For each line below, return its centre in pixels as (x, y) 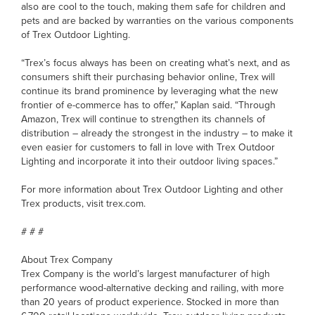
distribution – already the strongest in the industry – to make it (157, 133)
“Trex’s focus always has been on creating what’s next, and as (156, 62)
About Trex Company (67, 259)
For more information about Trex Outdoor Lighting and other (152, 189)
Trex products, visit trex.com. (83, 203)
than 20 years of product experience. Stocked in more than (150, 301)
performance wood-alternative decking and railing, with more (153, 287)
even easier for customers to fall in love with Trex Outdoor (148, 147)
